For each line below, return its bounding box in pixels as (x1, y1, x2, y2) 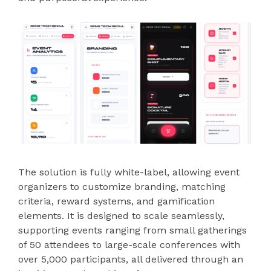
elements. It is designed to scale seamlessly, (18, 209, 224, 221)
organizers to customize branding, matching (18, 180, 226, 192)
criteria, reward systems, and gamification (18, 195, 215, 207)
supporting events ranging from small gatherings (18, 224, 247, 236)
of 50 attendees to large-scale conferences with (18, 238, 240, 250)
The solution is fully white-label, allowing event (18, 166, 240, 178)
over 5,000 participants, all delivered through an (18, 253, 243, 265)
